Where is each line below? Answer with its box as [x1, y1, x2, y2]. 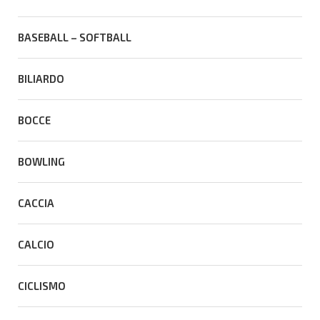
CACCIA [18, 196, 54, 210]
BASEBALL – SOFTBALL [18, 31, 131, 44]
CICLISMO [18, 279, 66, 293]
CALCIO [18, 238, 54, 251]
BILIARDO [18, 72, 64, 86]
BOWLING [18, 155, 65, 169]
